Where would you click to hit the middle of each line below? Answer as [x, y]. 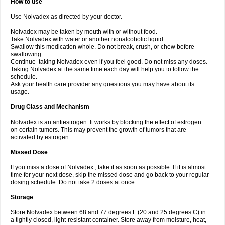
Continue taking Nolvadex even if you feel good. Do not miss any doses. [109, 62]
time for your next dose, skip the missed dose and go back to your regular [110, 175]
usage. [20, 92]
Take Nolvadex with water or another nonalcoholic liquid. [88, 39]
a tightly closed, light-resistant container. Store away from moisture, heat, [108, 220]
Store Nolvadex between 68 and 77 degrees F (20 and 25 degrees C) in [108, 212]
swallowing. [27, 54]
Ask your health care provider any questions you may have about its [102, 84]
